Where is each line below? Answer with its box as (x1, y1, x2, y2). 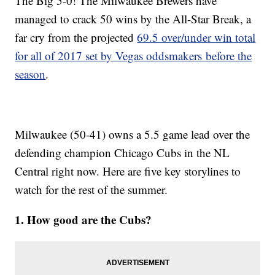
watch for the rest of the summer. (15, 182, 168, 198)
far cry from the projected (15, 29, 137, 45)
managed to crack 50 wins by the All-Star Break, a (15, 11, 252, 27)
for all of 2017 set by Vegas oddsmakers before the (15, 48, 252, 64)
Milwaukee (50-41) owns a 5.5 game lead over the (15, 126, 250, 142)
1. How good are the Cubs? (15, 211, 152, 228)
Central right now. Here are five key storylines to (15, 163, 241, 179)
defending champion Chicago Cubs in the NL (15, 145, 230, 161)
